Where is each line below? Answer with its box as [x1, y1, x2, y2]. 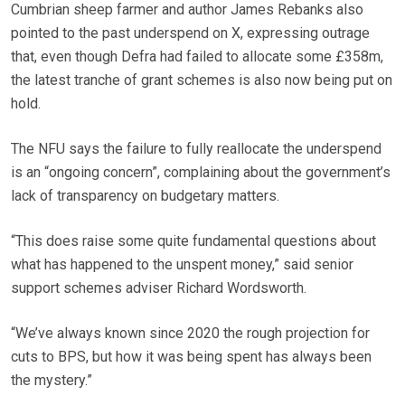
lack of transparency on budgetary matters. [11, 187, 279, 205]
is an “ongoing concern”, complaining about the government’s [11, 164, 391, 182]
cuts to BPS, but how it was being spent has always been [11, 348, 372, 366]
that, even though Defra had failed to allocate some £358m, [11, 48, 383, 66]
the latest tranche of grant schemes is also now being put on [11, 71, 392, 89]
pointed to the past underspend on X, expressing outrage [11, 24, 370, 42]
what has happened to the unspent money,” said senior [11, 256, 353, 274]
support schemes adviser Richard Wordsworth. [11, 279, 306, 297]
